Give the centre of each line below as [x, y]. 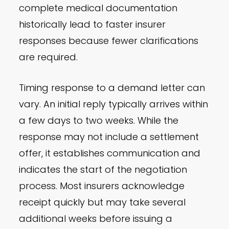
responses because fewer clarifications [109, 41]
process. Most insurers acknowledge [102, 186]
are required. [49, 57]
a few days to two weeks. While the [99, 121]
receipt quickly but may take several [102, 202]
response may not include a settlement [109, 137]
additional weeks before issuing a [96, 219]
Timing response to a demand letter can [112, 88]
